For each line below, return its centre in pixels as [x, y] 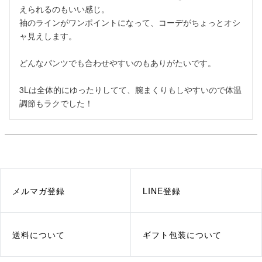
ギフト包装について [182, 235]
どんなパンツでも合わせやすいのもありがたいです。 [118, 63]
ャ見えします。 [48, 36]
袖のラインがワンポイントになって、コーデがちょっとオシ [130, 22]
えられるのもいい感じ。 [64, 9]
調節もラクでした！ [56, 103]
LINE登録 [162, 191]
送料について [39, 235]
